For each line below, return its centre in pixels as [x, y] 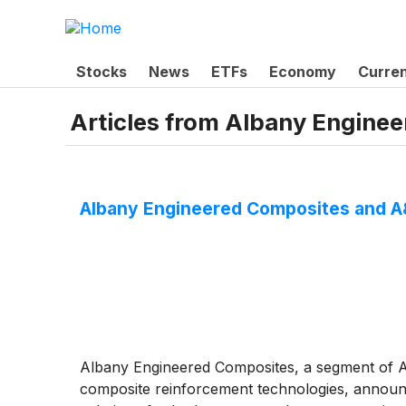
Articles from [147, 122]
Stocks [101, 71]
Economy [303, 71]
